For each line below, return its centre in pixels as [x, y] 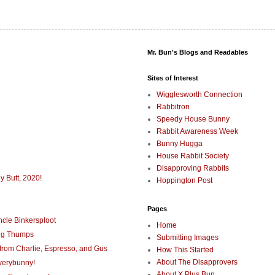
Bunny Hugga [180, 143]
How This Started [185, 250]
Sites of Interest [173, 78]
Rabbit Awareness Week [197, 131]
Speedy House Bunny [193, 119]
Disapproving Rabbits [193, 168]
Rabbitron [173, 107]
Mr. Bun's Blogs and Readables [198, 52]
